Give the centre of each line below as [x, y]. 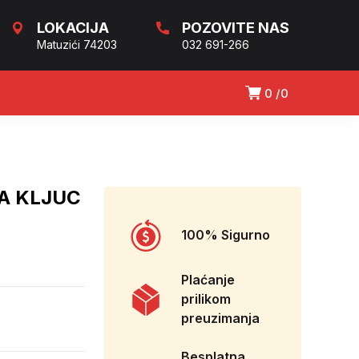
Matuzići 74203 [77, 44]
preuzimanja [220, 319]
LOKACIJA [73, 28]
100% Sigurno [226, 235]
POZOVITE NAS [236, 28]
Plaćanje [208, 280]
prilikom [206, 299]
